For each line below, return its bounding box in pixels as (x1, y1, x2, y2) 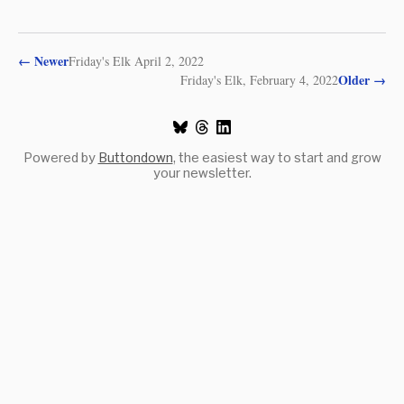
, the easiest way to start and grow (172, 150, 381, 165)
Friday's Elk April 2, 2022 (69, 51, 204, 69)
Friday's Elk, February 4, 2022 (180, 70, 338, 88)
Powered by (23, 150, 98, 165)
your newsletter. (152, 165, 252, 180)
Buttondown (97, 150, 173, 165)
